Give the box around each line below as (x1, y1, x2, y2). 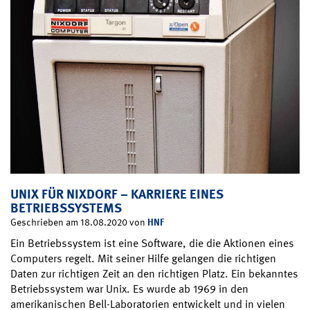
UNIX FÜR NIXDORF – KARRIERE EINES (10, 185, 224, 203)
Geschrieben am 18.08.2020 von (10, 216, 147, 229)
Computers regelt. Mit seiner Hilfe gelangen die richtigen (10, 251, 276, 266)
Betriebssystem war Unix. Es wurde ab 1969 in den (10, 282, 248, 297)
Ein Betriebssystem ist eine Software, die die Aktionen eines (10, 236, 294, 251)
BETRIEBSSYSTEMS (10, 199, 122, 217)
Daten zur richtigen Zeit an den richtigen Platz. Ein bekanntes (10, 266, 298, 282)
